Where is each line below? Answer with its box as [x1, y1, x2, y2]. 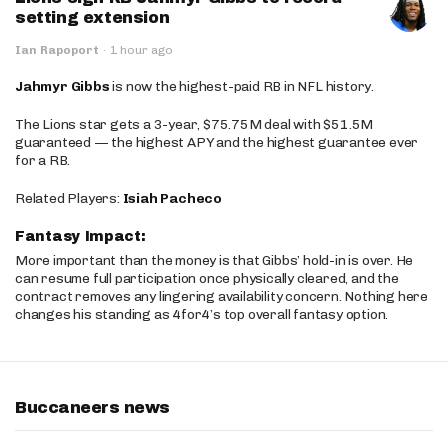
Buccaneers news [15, 399, 170, 416]
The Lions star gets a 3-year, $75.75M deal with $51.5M [15, 116, 374, 133]
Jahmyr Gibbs [15, 78, 110, 95]
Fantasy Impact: [15, 229, 151, 244]
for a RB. [15, 152, 71, 169]
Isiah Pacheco [122, 190, 223, 207]
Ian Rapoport [15, 43, 99, 57]
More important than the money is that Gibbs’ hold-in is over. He [15, 252, 414, 269]
